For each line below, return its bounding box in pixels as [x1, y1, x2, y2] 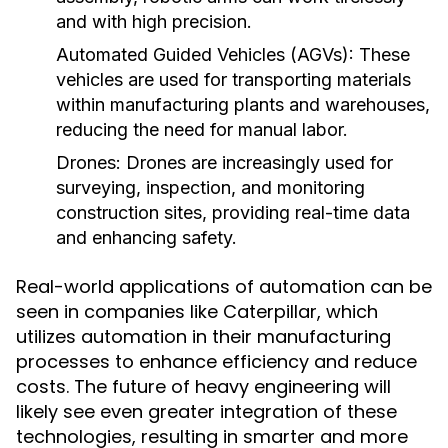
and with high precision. [56, 11, 252, 32]
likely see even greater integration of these [16, 399, 397, 424]
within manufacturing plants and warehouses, [56, 94, 430, 115]
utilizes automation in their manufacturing [16, 324, 391, 349]
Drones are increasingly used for [121, 152, 393, 173]
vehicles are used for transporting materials [56, 69, 411, 90]
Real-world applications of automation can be [16, 274, 432, 299]
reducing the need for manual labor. [56, 119, 348, 140]
